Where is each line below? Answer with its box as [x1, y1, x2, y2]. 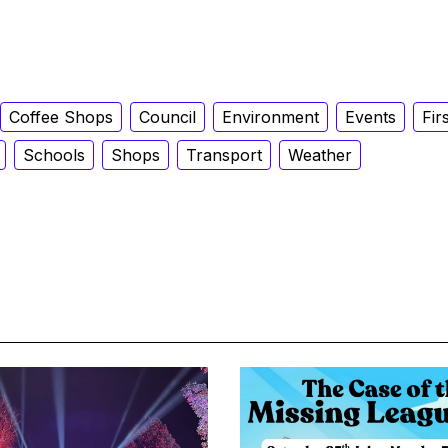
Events [345, 106, 396, 127]
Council [139, 106, 196, 127]
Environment [222, 106, 319, 127]
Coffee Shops [9, 106, 113, 127]
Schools [23, 144, 85, 165]
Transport [186, 144, 262, 165]
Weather [288, 144, 352, 165]
